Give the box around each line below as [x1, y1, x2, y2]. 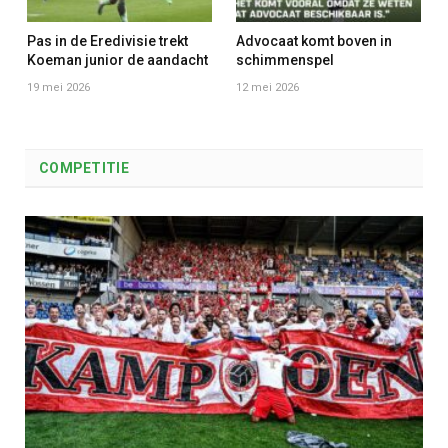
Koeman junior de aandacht [27, 52, 208, 69]
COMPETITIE [39, 160, 129, 177]
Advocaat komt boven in [236, 33, 392, 50]
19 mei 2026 [27, 81, 90, 95]
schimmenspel [236, 52, 334, 69]
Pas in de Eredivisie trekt [27, 33, 188, 50]
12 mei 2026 [236, 81, 299, 95]
